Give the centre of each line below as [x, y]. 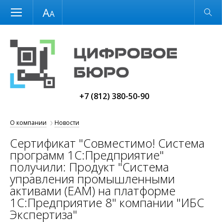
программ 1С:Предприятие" [87, 155]
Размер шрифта [42, 11]
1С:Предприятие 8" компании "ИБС [107, 202]
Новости [67, 123]
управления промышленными [92, 179]
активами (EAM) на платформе [93, 191]
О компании [28, 123]
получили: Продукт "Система [89, 167]
